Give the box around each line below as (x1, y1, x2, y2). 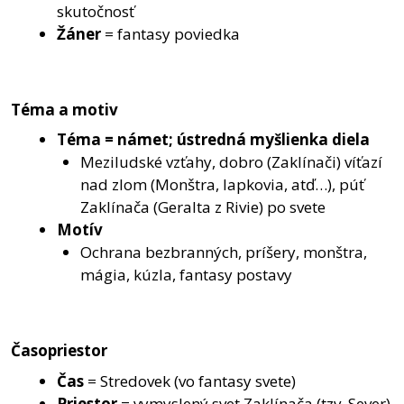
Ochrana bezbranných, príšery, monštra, (79, 242, 367, 263)
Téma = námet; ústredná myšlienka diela (57, 129, 370, 151)
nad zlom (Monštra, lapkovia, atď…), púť (79, 174, 364, 196)
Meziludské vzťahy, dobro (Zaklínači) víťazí (79, 151, 382, 173)
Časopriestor (11, 340, 107, 362)
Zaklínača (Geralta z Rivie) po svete (79, 197, 326, 218)
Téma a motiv (11, 98, 118, 120)
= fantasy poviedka (101, 23, 240, 44)
